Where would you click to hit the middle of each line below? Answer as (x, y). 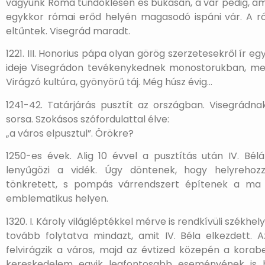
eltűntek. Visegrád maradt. (68, 31)
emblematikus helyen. (57, 199)
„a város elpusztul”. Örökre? (70, 133)
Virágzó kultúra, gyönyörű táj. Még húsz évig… (109, 82)
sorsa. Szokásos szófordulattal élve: (88, 119)
